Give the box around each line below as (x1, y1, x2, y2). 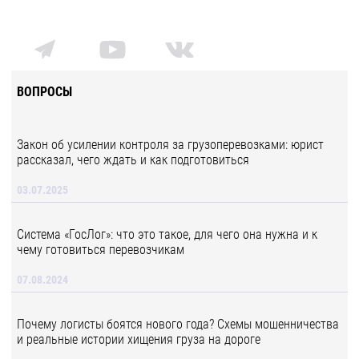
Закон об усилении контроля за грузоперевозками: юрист (17, 137, 324, 152)
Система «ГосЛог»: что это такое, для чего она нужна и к (17, 227, 317, 242)
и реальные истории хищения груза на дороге (17, 332, 260, 347)
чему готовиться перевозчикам (17, 242, 184, 257)
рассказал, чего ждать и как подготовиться (17, 152, 249, 167)
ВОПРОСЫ (17, 84, 72, 99)
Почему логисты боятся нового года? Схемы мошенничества (17, 317, 339, 332)
